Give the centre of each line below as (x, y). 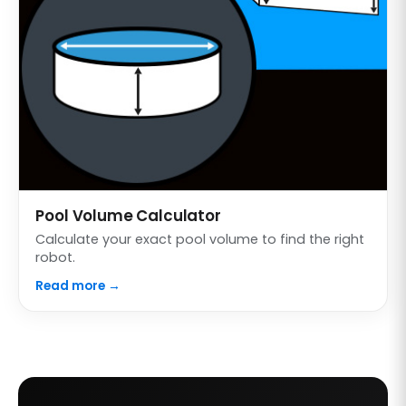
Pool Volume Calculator (128, 215)
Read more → (78, 286)
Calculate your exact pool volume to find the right (200, 240)
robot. (56, 258)
